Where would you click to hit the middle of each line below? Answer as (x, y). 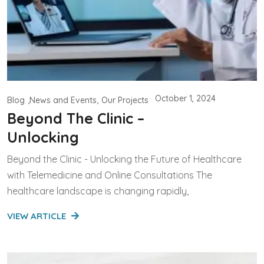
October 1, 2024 (185, 98)
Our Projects (125, 100)
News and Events (63, 100)
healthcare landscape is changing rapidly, (98, 191)
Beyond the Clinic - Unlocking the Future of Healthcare (124, 159)
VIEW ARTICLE (38, 216)
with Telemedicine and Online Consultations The (110, 175)
